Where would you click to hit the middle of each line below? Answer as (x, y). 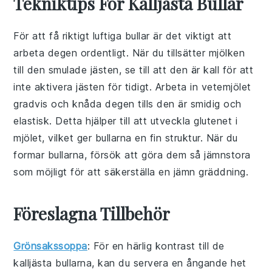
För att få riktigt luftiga (69, 36)
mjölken (227, 53)
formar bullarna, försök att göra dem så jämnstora (132, 155)
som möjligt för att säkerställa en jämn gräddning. (131, 172)
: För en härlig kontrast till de (156, 246)
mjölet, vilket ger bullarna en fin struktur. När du (126, 138)
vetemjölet (226, 87)
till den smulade (52, 70)
